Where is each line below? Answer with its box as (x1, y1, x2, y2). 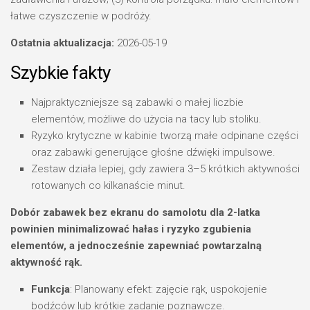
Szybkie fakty (10, 62, 111, 83)
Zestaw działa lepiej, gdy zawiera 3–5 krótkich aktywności (31, 163, 300, 175)
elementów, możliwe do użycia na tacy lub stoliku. (31, 113, 262, 125)
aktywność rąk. (10, 256, 82, 268)
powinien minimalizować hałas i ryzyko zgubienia (10, 223, 251, 235)
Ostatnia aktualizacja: (10, 37, 114, 49)
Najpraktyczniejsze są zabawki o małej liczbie (31, 96, 244, 109)
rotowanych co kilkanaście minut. (31, 179, 185, 192)
